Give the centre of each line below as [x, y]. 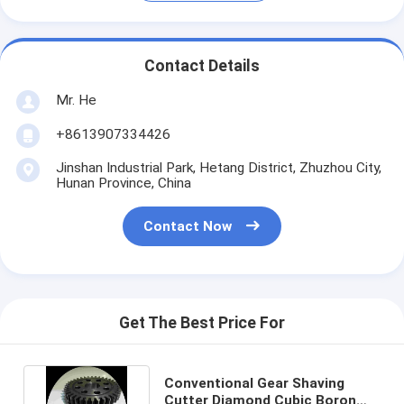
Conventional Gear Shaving [254, 383]
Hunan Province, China [123, 183]
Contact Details [202, 66]
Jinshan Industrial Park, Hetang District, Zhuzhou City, [218, 167]
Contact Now [188, 227]
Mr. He [76, 100]
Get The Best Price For [202, 323]
